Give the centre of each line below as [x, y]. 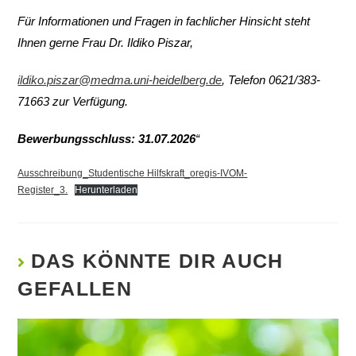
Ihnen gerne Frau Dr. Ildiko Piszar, [106, 43]
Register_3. [43, 190]
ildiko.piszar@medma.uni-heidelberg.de [120, 80]
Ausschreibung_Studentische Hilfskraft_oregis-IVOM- [133, 174]
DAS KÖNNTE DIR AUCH [157, 261]
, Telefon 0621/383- [271, 80]
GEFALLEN [75, 289]
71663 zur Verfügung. [73, 102]
